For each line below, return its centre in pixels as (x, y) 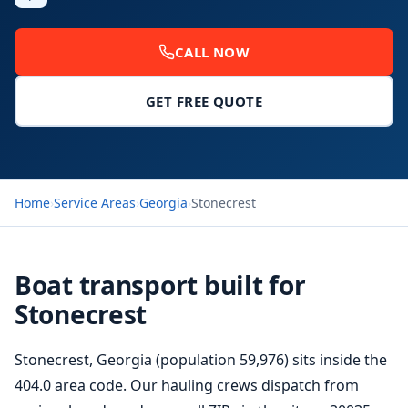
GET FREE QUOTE (204, 101)
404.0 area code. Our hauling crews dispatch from (187, 385)
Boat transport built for (160, 285)
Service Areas (95, 203)
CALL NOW (212, 52)
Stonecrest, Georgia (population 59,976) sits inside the (201, 360)
